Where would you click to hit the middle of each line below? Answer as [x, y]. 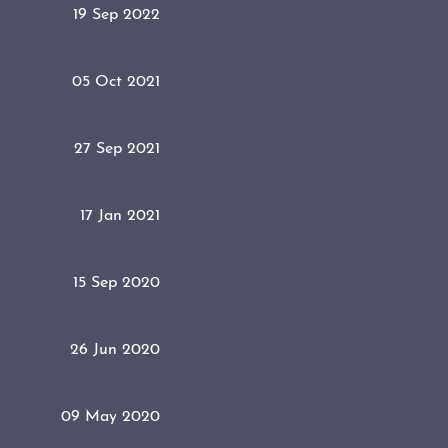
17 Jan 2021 [120, 215]
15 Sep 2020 [116, 282]
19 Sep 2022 [116, 14]
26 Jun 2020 [115, 349]
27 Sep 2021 [117, 148]
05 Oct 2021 [116, 81]
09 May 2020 [110, 416]
